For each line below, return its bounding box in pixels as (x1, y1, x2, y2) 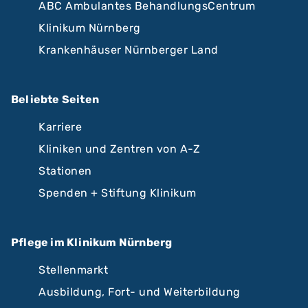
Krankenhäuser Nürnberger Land (38, 43, 219, 56)
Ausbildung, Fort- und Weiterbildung (38, 285, 241, 298)
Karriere (38, 120, 82, 133)
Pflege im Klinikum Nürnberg (11, 235, 173, 249)
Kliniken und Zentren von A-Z (38, 142, 200, 155)
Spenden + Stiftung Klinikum (38, 186, 197, 199)
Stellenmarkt (38, 263, 108, 276)
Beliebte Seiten (11, 92, 99, 106)
